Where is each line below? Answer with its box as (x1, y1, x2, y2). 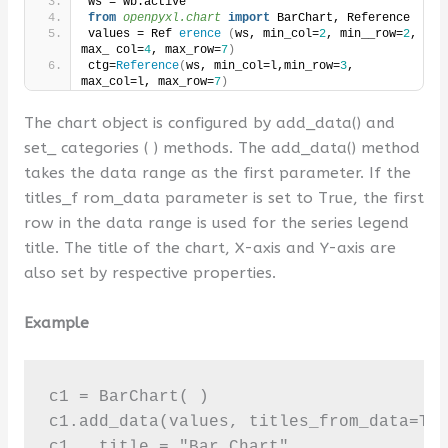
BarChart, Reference (269, 10, 417, 25)
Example (23, 313, 89, 332)
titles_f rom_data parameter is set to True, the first (23, 188, 424, 207)
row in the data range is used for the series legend (23, 213, 409, 232)
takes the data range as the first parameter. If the (23, 163, 411, 182)
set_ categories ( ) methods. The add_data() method (23, 138, 420, 157)
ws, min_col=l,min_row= (185, 58, 340, 73)
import (220, 10, 270, 25)
